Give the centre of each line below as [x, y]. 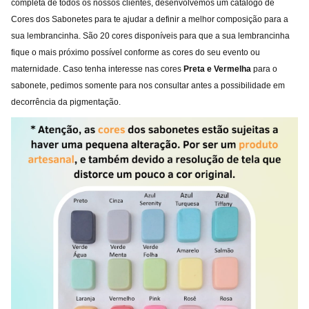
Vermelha [231, 69]
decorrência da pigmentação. [66, 102]
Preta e [198, 69]
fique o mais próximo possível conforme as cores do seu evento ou [136, 52]
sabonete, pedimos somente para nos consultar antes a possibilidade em [148, 86]
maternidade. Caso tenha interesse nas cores [97, 69]
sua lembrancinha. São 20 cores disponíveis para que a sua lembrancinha [150, 36]
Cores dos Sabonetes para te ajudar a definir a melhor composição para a [150, 19]
